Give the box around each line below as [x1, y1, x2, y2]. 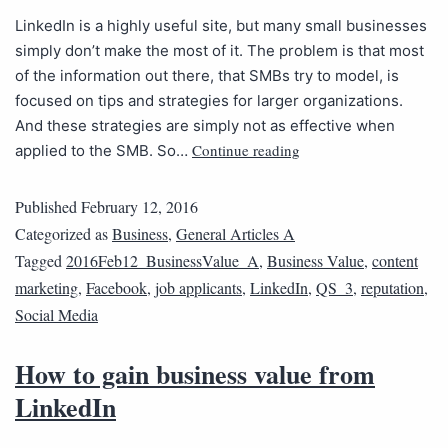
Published [15, 195, 81, 217]
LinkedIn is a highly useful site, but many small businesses [15, 15, 427, 35]
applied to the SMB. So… [15, 140, 192, 160]
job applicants [155, 276, 242, 298]
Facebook [86, 276, 147, 298]
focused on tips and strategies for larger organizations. [15, 90, 403, 110]
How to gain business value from [15, 354, 375, 393]
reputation [361, 276, 424, 298]
